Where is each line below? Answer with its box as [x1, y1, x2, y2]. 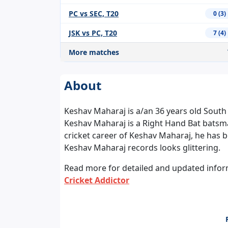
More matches [69, 47, 119, 58]
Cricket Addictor [64, 175, 129, 186]
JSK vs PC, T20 [69, 28, 117, 38]
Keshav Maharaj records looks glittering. [64, 142, 220, 154]
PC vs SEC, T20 [69, 9, 119, 19]
